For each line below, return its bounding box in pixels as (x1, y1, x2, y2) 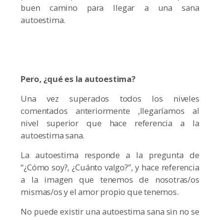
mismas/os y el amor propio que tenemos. (21, 186, 179, 198)
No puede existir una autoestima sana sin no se (21, 206, 199, 218)
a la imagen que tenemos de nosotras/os (21, 174, 199, 186)
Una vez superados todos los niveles (21, 93, 199, 105)
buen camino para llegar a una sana (21, 2, 199, 14)
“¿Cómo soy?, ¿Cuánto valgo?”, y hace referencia (21, 162, 199, 173)
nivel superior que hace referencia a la (21, 117, 199, 129)
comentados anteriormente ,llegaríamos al (21, 105, 199, 117)
